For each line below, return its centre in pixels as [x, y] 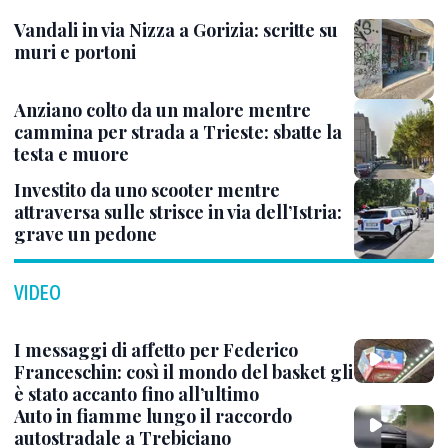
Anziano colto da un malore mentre [162, 110]
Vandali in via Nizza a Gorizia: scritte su [176, 30]
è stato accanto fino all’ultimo [136, 394]
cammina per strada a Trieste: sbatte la [178, 132]
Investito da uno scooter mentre [147, 190]
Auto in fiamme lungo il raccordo [153, 416]
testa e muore [71, 154]
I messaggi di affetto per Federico [156, 350]
